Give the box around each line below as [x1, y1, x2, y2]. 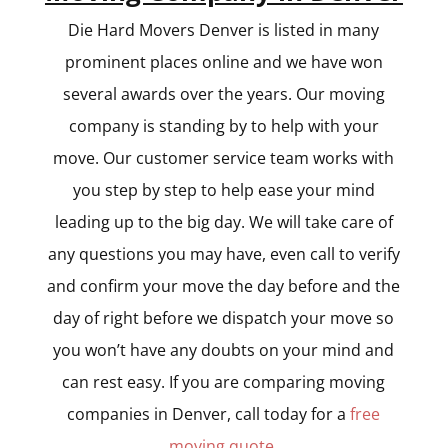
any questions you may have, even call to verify [47, 243, 400, 266]
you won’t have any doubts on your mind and [53, 339, 395, 362]
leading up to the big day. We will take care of [54, 211, 393, 234]
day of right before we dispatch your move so [53, 307, 395, 330]
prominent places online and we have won [64, 51, 383, 74]
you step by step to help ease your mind [72, 179, 375, 202]
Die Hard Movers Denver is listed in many [68, 19, 380, 42]
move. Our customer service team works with [53, 147, 395, 170]
